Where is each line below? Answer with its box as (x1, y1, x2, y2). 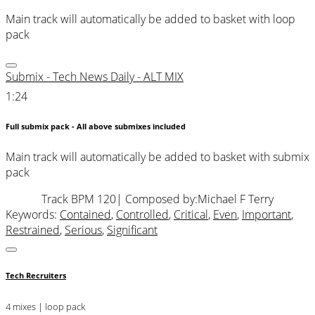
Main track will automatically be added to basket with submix (6, 148, 309, 165)
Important (242, 206, 291, 222)
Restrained (6, 221, 60, 238)
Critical (174, 206, 208, 222)
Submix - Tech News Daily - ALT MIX (6, 69, 184, 85)
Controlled (116, 206, 169, 222)
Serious (65, 221, 102, 238)
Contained (60, 206, 111, 222)
